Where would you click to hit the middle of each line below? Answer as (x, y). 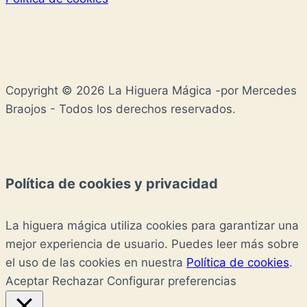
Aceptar (27, 281)
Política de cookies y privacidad (112, 183)
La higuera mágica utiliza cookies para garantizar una (152, 226)
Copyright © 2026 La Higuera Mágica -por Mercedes (151, 90)
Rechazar (78, 281)
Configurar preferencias (172, 281)
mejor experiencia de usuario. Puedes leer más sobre (152, 244)
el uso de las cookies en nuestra (96, 263)
